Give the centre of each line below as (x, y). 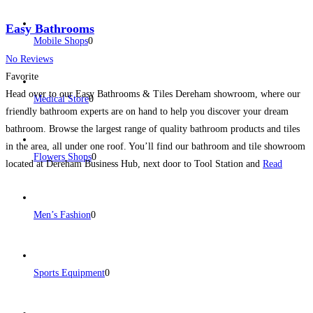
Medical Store (61, 99)
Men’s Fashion (62, 214)
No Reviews (29, 59)
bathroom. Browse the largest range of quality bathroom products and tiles (153, 129)
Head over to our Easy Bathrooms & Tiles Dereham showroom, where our (153, 94)
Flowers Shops (63, 156)
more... (20, 181)
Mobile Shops (61, 41)
